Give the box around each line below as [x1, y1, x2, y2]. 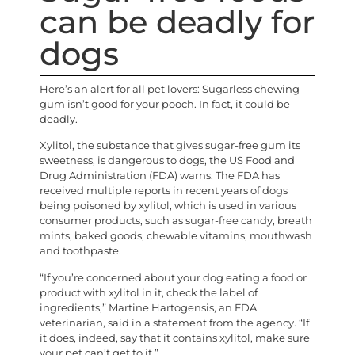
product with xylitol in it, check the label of [40, 286, 258, 299]
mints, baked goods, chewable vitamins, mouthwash [40, 230, 312, 242]
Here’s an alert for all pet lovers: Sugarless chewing [40, 83, 300, 95]
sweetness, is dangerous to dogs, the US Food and [40, 155, 295, 167]
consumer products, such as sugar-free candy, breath [40, 215, 312, 227]
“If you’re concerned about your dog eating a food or [40, 271, 307, 284]
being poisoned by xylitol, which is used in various [40, 200, 296, 212]
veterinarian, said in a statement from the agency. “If [40, 316, 309, 329]
